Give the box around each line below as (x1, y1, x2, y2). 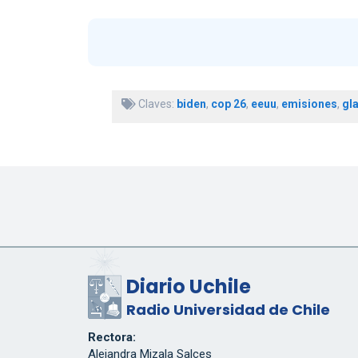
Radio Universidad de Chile (125, 300, 330, 320)
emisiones (280, 97, 337, 111)
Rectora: (87, 330, 136, 345)
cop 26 (210, 97, 246, 111)
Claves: (135, 97, 177, 111)
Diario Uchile (125, 273, 251, 300)
